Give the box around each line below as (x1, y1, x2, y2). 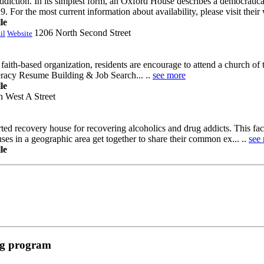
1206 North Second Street (34, 27, 131, 38)
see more (153, 70, 186, 80)
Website (7, 28, 32, 38)
